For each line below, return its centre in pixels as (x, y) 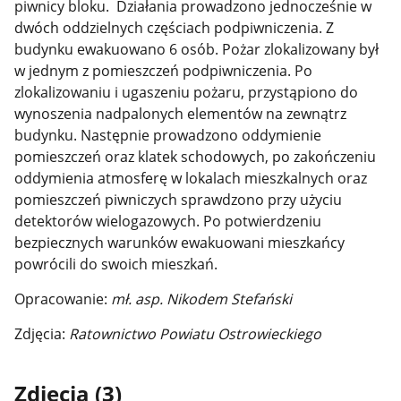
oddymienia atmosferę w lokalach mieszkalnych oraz (191, 179)
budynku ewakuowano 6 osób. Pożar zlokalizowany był (197, 50)
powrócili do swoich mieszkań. (116, 264)
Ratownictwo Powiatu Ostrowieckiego (196, 333)
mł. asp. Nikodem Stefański (202, 299)
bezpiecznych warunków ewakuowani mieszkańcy (180, 243)
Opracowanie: (63, 299)
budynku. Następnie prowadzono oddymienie (168, 136)
